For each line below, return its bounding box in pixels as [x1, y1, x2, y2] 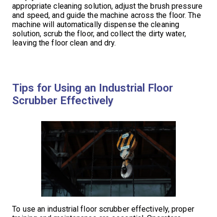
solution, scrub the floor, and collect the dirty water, [12, 29, 186, 38]
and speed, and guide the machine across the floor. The [12, 10, 201, 20]
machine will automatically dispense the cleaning [12, 19, 180, 29]
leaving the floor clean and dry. [12, 38, 116, 47]
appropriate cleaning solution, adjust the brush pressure [12, 1, 202, 11]
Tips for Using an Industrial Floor [12, 81, 173, 94]
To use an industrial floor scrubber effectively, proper [12, 204, 194, 214]
